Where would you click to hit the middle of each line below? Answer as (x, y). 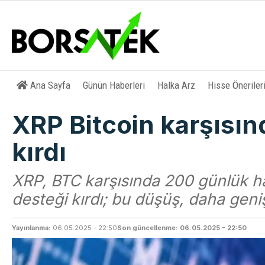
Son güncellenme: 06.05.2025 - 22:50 (182, 228)
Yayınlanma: (32, 228)
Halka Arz (177, 85)
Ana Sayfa (51, 85)
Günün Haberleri (114, 85)
